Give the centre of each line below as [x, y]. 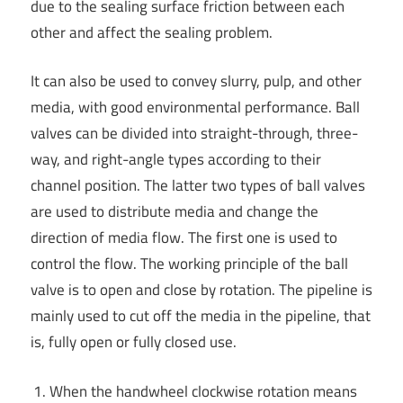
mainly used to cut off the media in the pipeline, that [201, 316]
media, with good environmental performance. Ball [195, 107]
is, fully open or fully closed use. [134, 342]
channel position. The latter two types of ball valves [198, 186]
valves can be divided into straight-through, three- [194, 134]
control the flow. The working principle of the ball [189, 264]
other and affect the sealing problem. [152, 32]
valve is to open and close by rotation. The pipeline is [201, 290]
